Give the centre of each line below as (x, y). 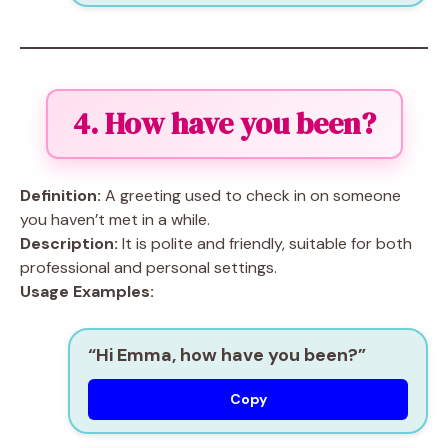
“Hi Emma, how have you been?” (227, 355)
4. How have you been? (224, 123)
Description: (69, 243)
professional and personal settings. (148, 267)
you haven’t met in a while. (115, 219)
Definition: (60, 195)
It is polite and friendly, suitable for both (265, 243)
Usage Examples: (87, 291)
